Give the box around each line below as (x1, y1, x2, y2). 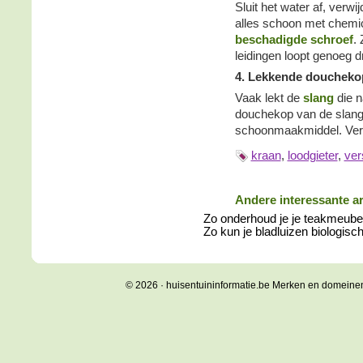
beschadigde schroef (234, 33, 353, 46)
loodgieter (287, 149, 338, 162)
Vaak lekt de (234, 92, 303, 105)
